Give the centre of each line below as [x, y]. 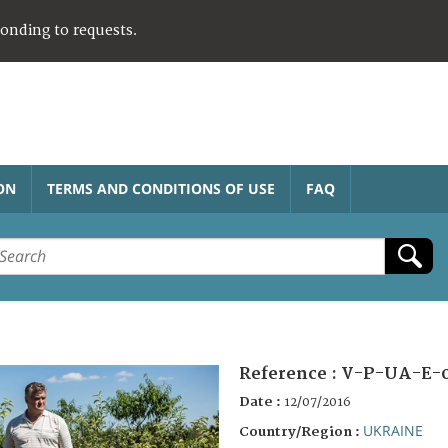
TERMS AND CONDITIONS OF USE [161, 188]
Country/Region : [301, 431]
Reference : [290, 373]
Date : [261, 401]
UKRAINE [393, 430]
